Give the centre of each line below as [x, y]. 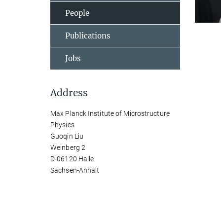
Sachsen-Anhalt [75, 170]
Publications [88, 36]
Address [69, 93]
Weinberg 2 [68, 147]
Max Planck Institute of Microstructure [110, 113]
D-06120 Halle [72, 159]
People [77, 13]
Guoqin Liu [67, 136]
